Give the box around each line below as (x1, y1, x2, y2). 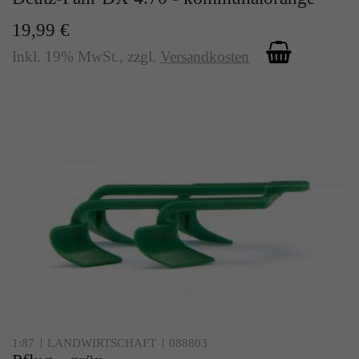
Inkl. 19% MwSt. (12, 47, 119, 65)
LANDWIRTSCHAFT (47, 337, 156, 350)
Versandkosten (160, 47, 249, 65)
